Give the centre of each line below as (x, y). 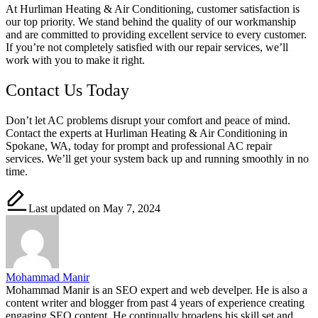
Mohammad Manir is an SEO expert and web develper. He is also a (157, 290)
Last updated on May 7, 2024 (94, 208)
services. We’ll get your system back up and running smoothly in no (157, 158)
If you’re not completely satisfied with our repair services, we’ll (147, 47)
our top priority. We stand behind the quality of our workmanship (151, 21)
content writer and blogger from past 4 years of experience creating (155, 302)
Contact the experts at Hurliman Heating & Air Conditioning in (147, 133)
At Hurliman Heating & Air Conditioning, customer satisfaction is (153, 9)
